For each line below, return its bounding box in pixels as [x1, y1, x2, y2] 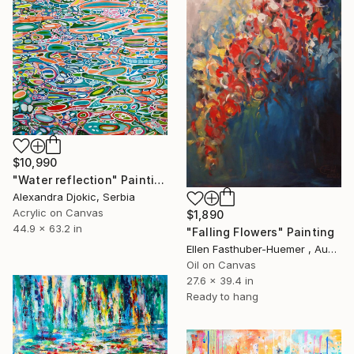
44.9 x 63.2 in [13, 221, 82, 235]
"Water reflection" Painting [154, 172, 165, 186]
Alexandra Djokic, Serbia [13, 190, 135, 203]
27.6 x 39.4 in [186, 274, 254, 288]
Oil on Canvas [186, 258, 256, 272]
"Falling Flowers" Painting [186, 225, 335, 239]
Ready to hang [186, 290, 258, 303]
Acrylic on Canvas [13, 205, 104, 219]
